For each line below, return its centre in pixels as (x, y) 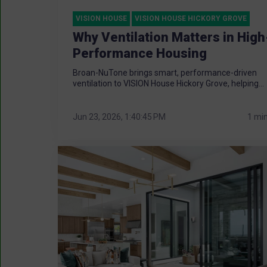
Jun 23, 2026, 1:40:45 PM (119, 117)
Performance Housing (140, 53)
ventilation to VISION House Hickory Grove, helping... (168, 83)
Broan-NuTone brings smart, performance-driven (165, 72)
